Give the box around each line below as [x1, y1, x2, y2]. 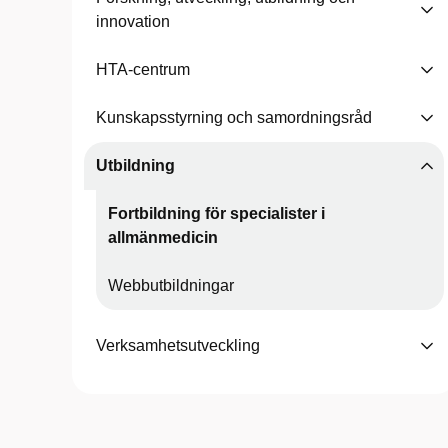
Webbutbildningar [108, 277, 234, 294]
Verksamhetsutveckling [96, 337, 260, 354]
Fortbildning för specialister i [108, 205, 325, 222]
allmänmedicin [108, 229, 218, 246]
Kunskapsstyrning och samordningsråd [96, 109, 372, 126]
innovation [96, 13, 170, 30]
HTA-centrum [96, 61, 190, 78]
